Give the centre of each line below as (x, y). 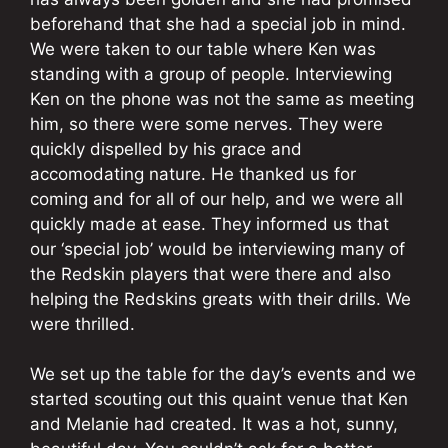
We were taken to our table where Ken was (203, 48)
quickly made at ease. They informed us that (209, 223)
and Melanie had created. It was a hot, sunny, (214, 424)
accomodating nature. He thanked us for (193, 173)
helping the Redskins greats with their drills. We (220, 298)
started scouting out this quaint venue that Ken (219, 399)
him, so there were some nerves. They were (206, 123)
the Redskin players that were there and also (210, 273)
